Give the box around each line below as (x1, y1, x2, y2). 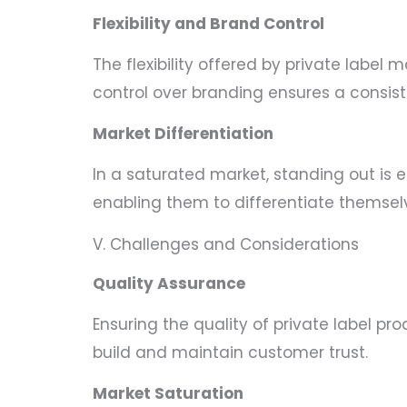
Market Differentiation (93, 123, 273, 145)
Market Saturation (93, 382, 243, 405)
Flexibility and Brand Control (93, 12, 324, 35)
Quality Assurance (93, 272, 245, 294)
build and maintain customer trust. (93, 341, 368, 363)
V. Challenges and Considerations (93, 233, 359, 255)
